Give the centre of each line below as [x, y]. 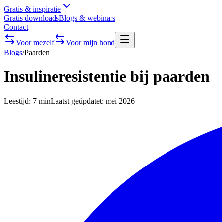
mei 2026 [120, 101]
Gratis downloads [31, 18]
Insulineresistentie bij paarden [107, 77]
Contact [16, 27]
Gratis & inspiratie [32, 9]
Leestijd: [18, 101]
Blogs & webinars [87, 18]
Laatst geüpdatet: [78, 101]
